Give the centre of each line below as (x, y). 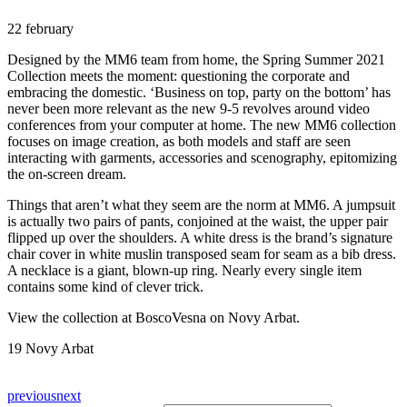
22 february (40, 28)
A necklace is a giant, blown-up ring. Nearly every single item (184, 270)
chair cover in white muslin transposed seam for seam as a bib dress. (202, 253)
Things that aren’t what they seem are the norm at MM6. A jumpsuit (201, 204)
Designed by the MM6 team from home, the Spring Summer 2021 (196, 59)
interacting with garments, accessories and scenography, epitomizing (202, 157)
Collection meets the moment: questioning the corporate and (179, 75)
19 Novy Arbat (50, 348)
